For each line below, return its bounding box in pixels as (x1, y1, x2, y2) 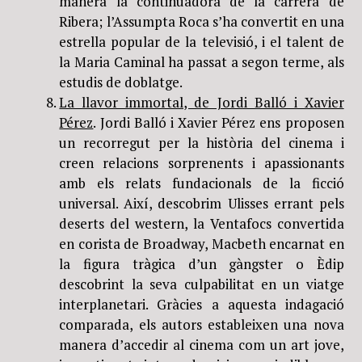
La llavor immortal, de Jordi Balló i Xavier (59, 92, 344, 112)
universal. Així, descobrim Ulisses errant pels (59, 193, 344, 213)
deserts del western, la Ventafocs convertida (59, 213, 344, 233)
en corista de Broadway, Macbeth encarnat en (59, 234, 344, 253)
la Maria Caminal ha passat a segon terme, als (59, 52, 344, 71)
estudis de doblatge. (59, 72, 183, 91)
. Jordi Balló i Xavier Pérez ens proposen (93, 112, 344, 132)
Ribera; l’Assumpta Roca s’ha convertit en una (59, 11, 344, 31)
